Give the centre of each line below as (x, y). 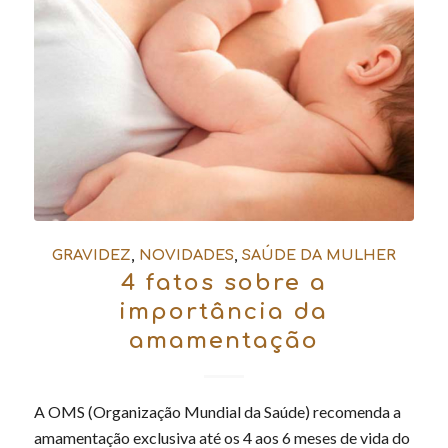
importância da (224, 312)
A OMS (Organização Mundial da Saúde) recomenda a (217, 412)
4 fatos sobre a (223, 283)
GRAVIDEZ (91, 255)
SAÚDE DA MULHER (318, 255)
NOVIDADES (186, 255)
